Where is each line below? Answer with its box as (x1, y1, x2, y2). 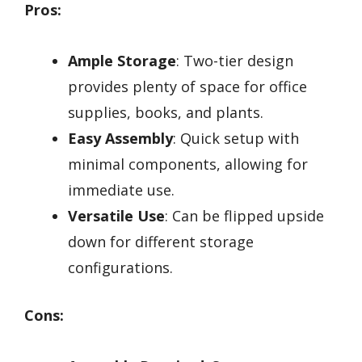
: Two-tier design (176, 50, 293, 70)
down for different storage (68, 231, 254, 251)
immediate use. (68, 179, 175, 200)
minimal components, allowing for (68, 154, 308, 174)
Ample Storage (68, 50, 176, 70)
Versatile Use (68, 205, 165, 225)
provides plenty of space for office (68, 76, 307, 96)
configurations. (68, 257, 173, 277)
